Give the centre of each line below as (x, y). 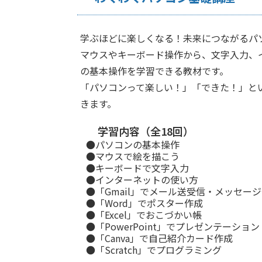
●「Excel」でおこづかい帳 (144, 215)
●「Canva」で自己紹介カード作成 (159, 238)
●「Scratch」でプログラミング (154, 250)
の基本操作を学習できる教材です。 (154, 71)
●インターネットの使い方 (142, 180)
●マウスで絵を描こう (133, 156)
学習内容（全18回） (146, 131)
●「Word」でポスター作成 (144, 203)
